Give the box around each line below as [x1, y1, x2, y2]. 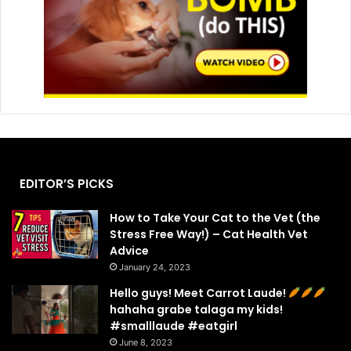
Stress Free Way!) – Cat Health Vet [110, 226, 308, 242]
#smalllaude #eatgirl [110, 318, 237, 334]
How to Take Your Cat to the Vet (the [110, 210, 320, 226]
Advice [110, 243, 149, 259]
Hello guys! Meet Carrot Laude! [110, 285, 288, 301]
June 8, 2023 [119, 337, 172, 348]
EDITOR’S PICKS [20, 175, 114, 192]
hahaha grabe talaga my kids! [110, 302, 283, 317]
